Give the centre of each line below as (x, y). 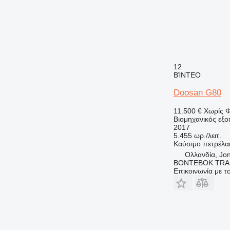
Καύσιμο (187, 143)
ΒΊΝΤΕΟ (187, 75)
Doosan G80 (197, 92)
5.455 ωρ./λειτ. (197, 135)
